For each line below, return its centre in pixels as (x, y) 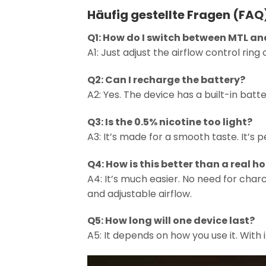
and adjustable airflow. (140, 194)
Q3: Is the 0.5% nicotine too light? (170, 122)
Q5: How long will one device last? (171, 221)
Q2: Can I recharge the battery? (166, 80)
